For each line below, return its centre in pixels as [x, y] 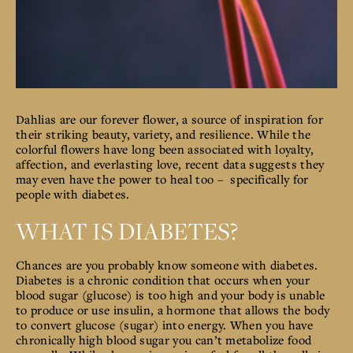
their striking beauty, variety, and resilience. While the [163, 134]
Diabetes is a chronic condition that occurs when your [163, 279]
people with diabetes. [73, 193]
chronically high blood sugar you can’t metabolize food [164, 339]
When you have [269, 324]
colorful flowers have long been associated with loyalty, [165, 149]
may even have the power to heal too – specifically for [162, 178]
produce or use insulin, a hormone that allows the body [180, 309]
